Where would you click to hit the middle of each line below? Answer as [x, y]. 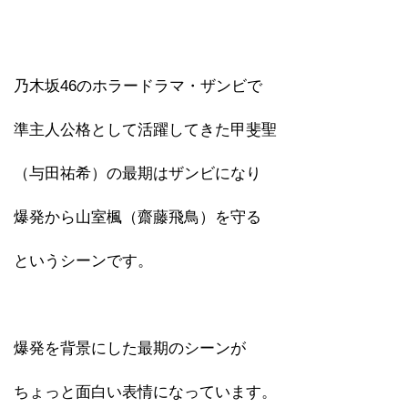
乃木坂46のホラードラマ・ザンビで [138, 86]
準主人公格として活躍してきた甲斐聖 [145, 129]
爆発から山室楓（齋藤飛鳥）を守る [138, 217]
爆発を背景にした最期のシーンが [130, 348]
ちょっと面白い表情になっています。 [145, 392]
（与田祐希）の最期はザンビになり [138, 173]
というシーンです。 [83, 260]
